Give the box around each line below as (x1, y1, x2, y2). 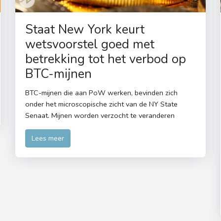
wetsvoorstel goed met (25, 36, 154, 53)
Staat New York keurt (25, 21, 145, 38)
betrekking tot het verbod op (25, 51, 186, 68)
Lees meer (31, 133, 64, 144)
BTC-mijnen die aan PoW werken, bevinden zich (25, 88, 178, 98)
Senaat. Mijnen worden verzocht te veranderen (25, 110, 175, 121)
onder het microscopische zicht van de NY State (25, 99, 178, 110)
